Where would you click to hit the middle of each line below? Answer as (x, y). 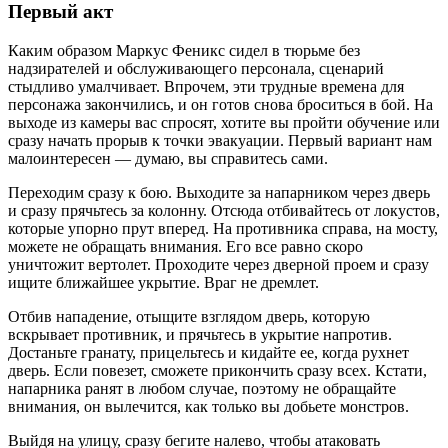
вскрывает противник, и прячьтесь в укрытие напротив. (200, 335)
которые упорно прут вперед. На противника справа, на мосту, (223, 229)
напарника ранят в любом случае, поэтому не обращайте (202, 389)
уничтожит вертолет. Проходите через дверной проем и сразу (218, 265)
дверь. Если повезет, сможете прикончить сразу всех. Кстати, (217, 371)
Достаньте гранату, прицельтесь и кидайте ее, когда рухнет (208, 353)
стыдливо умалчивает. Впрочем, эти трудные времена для (206, 87)
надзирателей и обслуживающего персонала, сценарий (196, 69)
